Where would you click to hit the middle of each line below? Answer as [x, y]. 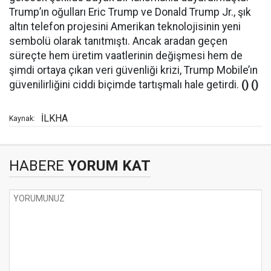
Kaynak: [22, 119]
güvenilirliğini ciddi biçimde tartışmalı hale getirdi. [125, 85]
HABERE [37, 166]
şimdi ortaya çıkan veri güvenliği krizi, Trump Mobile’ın [133, 70]
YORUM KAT [107, 166]
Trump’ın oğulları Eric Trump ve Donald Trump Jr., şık [130, 12]
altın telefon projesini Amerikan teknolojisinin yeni [125, 27]
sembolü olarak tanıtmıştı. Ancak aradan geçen [118, 41]
